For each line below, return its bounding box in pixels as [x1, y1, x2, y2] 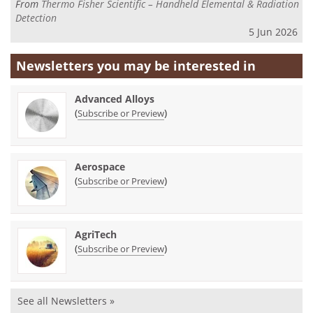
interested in [173, 57, 256, 74]
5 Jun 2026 [249, 25, 298, 39]
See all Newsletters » [17, 293, 115, 307]
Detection [15, 11, 57, 25]
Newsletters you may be [16, 57, 173, 74]
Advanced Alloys [75, 92, 154, 105]
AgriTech [75, 227, 117, 241]
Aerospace [75, 159, 125, 173]
